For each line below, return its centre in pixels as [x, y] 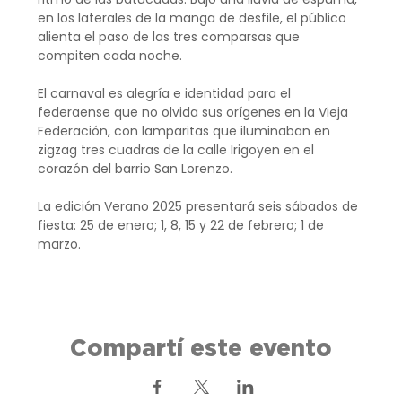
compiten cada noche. [110, 55]
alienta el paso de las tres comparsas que [171, 36]
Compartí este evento [201, 347]
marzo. [60, 244]
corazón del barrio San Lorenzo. [135, 168]
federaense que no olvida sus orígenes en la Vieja [195, 112]
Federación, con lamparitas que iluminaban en [186, 131]
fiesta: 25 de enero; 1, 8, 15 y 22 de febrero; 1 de [183, 225]
